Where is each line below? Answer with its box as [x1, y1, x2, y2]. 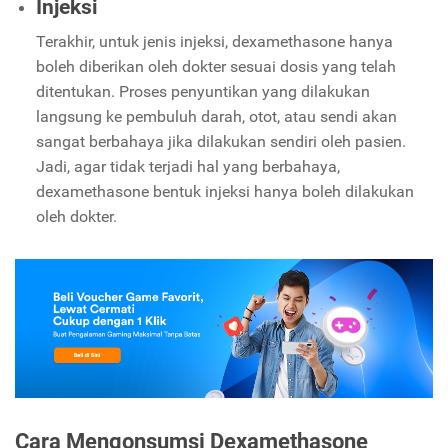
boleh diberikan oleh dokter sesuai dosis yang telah [35, 57, 396, 77]
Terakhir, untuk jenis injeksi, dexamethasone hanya [35, 32, 393, 52]
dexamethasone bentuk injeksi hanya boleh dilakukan [35, 182, 414, 202]
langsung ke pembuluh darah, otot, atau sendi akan [35, 107, 397, 127]
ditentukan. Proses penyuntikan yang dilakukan [35, 82, 370, 102]
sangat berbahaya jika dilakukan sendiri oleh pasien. [35, 132, 406, 152]
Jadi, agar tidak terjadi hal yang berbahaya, [35, 157, 340, 177]
